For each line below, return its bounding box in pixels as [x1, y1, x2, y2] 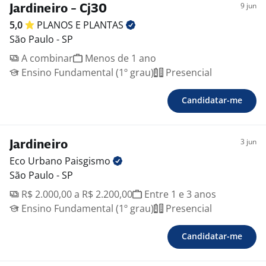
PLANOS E [37, 18, 83, 31]
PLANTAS [83, 18, 126, 31]
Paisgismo [65, 154, 113, 167]
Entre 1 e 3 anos [142, 188, 216, 201]
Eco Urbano [9, 154, 65, 167]
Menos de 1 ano [83, 52, 156, 65]
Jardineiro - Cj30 [9, 3, 107, 15]
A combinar [19, 52, 73, 65]
